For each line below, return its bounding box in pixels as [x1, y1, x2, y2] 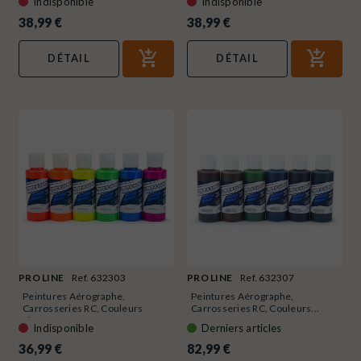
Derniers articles [201, 322, 282, 335]
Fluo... [23, 314, 51, 327]
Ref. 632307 [240, 272, 294, 284]
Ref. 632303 [72, 272, 126, 284]
